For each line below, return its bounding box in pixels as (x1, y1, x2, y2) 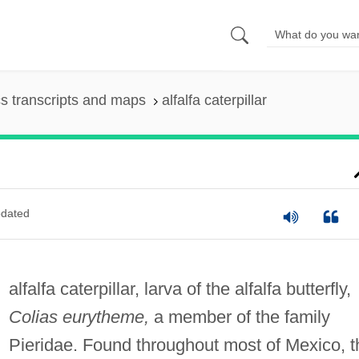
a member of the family (148, 306, 330, 327)
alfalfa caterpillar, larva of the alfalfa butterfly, (8, 278, 351, 299)
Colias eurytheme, (8, 306, 149, 327)
